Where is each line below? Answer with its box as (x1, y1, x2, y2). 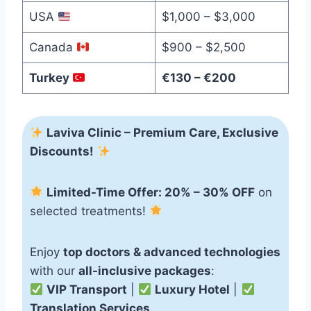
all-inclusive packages (78, 263, 211, 278)
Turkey (28, 71, 72, 85)
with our (29, 263, 78, 278)
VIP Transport (47, 282, 128, 296)
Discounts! (29, 144, 94, 158)
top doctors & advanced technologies (62, 244, 280, 259)
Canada (28, 40, 76, 55)
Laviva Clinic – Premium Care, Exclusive (47, 125, 279, 140)
